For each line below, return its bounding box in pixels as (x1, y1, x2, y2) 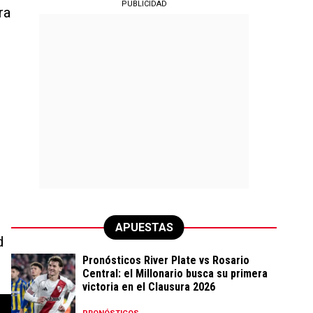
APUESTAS (115, 221, 173, 234)
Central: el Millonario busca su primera (82, 267, 268, 280)
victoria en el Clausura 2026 (82, 280, 215, 293)
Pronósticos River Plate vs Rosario (82, 254, 249, 267)
